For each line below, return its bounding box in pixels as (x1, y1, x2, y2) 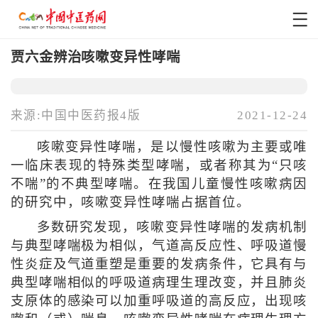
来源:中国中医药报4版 (10, 109, 141, 123)
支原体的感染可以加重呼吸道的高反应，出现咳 (10, 294, 308, 309)
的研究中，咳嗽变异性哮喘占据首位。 (10, 195, 251, 210)
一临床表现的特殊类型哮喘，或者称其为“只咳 (10, 158, 308, 173)
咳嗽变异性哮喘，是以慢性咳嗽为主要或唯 (36, 140, 308, 155)
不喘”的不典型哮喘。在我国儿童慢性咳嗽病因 (10, 177, 308, 192)
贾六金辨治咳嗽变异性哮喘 (10, 49, 180, 65)
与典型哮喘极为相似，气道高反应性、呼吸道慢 (10, 238, 308, 253)
